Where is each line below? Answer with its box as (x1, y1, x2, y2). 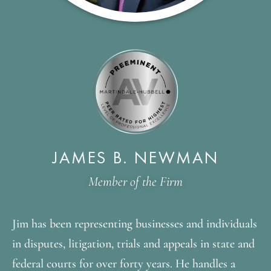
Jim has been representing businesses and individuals (12, 216, 257, 231)
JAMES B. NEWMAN (52, 146, 219, 168)
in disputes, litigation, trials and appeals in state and (12, 236, 255, 251)
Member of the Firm (88, 173, 183, 189)
